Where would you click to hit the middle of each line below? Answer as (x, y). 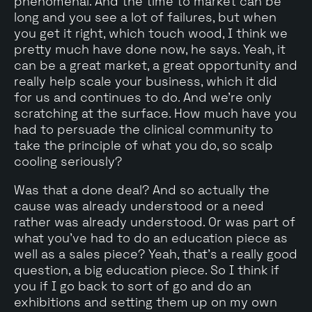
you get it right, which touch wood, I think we (151, 33)
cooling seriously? (68, 161)
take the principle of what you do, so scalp (143, 145)
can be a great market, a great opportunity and (156, 65)
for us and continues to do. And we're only (143, 97)
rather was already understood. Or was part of (155, 221)
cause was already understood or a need (139, 205)
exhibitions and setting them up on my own (146, 302)
